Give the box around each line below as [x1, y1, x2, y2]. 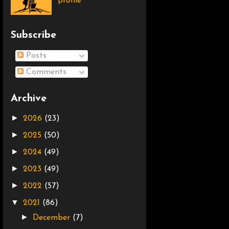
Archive [11, 94, 47, 104]
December [33, 214, 73, 222]
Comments [24, 68, 66, 77]
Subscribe [11, 30, 56, 41]
